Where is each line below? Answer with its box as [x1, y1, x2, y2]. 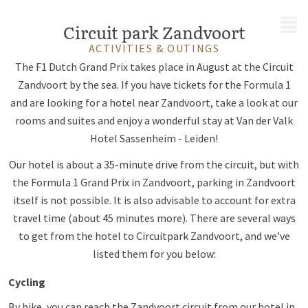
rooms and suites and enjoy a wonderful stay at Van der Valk [15, 113, 293, 127]
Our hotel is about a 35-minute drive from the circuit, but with [9, 157, 299, 171]
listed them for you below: [92, 247, 216, 261]
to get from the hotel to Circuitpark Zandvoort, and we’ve [18, 229, 290, 243]
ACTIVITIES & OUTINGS [88, 41, 220, 55]
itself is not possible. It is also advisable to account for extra [12, 193, 296, 207]
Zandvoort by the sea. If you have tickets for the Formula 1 [17, 78, 291, 91]
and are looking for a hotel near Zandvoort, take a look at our [10, 96, 298, 109]
